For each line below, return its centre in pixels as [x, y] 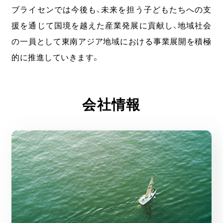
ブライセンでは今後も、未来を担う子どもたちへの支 [111, 9]
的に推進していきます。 [56, 57]
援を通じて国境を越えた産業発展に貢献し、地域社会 [111, 25]
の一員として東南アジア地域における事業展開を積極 [111, 41]
